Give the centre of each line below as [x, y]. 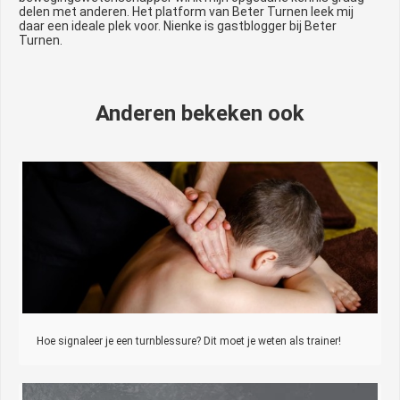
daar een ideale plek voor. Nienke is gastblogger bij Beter [178, 25]
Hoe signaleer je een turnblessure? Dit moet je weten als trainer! [189, 341]
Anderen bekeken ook [200, 113]
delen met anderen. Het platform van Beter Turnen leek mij [186, 11]
